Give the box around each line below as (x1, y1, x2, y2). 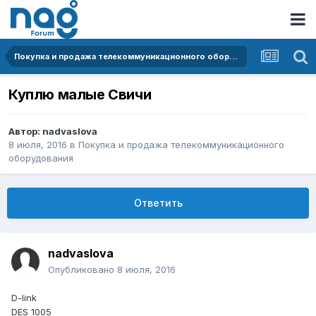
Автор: (8, 126, 42, 138)
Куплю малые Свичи (8, 86, 152, 104)
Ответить (133, 197, 183, 209)
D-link (11, 292, 37, 304)
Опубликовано (48, 264, 117, 276)
